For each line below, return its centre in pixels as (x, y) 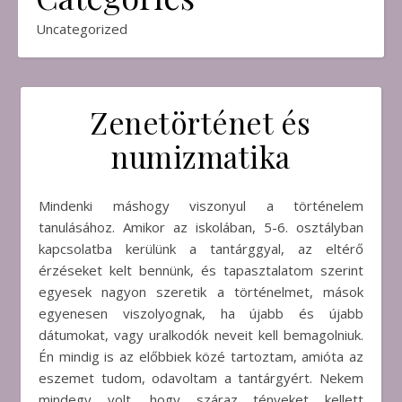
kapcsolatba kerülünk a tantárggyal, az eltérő (201, 249)
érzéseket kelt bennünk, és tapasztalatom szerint (201, 270)
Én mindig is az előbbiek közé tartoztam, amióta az (201, 356)
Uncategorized (82, 29)
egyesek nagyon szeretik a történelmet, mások (201, 292)
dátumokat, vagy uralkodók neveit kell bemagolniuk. (201, 335)
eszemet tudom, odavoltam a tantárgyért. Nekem (201, 378)
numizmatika (201, 156)
